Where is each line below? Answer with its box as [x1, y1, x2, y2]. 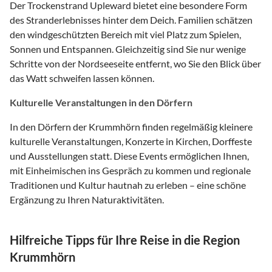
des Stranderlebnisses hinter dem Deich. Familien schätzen [10, 13, 253, 25]
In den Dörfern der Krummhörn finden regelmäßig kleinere [10, 120, 253, 132]
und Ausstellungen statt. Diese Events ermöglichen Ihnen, [10, 149, 249, 161]
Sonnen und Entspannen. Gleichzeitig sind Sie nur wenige [10, 42, 246, 55]
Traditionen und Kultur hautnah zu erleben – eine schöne [10, 178, 246, 191]
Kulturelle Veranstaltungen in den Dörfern [10, 96, 192, 108]
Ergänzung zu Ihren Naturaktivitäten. [10, 193, 164, 205]
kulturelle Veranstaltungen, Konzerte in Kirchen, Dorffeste [10, 135, 252, 147]
